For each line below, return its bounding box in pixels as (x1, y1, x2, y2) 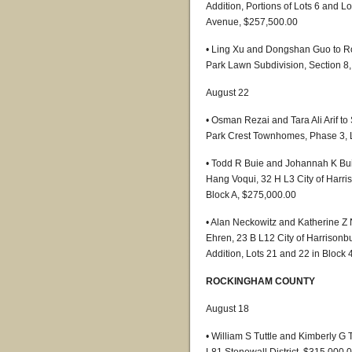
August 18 (206, 303, 249, 314)
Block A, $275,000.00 (206, 189, 296, 200)
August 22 (206, 87, 249, 98)
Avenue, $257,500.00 (206, 16, 298, 27)
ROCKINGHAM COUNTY (206, 276, 315, 287)
